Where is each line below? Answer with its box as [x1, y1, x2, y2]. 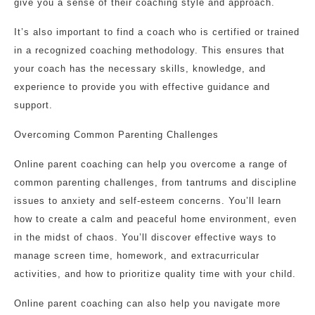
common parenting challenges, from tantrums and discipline [14, 177, 297, 188]
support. [14, 100, 53, 110]
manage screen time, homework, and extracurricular [14, 250, 259, 261]
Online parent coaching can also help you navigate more [14, 298, 281, 309]
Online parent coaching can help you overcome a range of [14, 159, 288, 169]
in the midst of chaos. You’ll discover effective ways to [14, 232, 276, 243]
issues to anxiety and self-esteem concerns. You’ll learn [14, 195, 281, 206]
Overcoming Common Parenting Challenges [14, 129, 219, 140]
